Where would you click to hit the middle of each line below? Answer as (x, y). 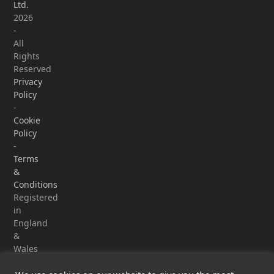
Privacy (28, 82)
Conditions (36, 184)
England (31, 223)
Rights (27, 56)
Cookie (27, 120)
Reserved (33, 69)
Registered (36, 197)
